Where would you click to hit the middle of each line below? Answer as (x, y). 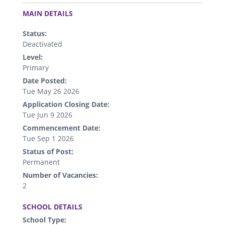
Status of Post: (48, 151)
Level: (33, 57)
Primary (36, 67)
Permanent (41, 162)
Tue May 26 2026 (51, 91)
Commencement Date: (62, 128)
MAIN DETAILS (48, 13)
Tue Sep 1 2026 (48, 138)
